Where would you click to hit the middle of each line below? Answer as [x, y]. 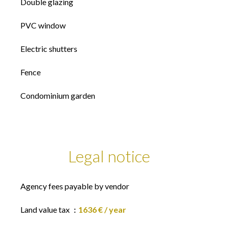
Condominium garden [58, 95]
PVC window [43, 25]
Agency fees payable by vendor [75, 186]
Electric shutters [49, 49]
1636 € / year [102, 209]
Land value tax [46, 209]
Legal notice [109, 156]
